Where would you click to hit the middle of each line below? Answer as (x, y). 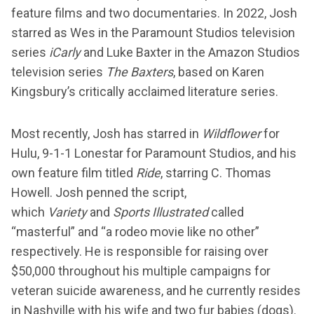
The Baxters (139, 72)
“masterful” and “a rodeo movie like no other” (135, 232)
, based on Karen (219, 72)
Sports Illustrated (161, 212)
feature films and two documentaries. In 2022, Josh (154, 13)
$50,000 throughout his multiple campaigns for (141, 271)
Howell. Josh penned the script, (99, 193)
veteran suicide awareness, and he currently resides (156, 291)
